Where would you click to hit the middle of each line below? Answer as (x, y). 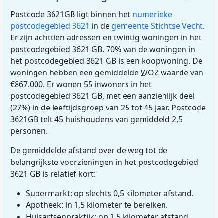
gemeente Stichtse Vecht (157, 26)
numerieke (152, 14)
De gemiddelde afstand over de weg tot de (89, 151)
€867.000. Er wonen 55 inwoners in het (81, 84)
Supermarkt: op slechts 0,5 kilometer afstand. (110, 193)
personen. (29, 131)
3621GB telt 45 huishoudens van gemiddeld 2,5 (96, 119)
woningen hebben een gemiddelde (75, 73)
